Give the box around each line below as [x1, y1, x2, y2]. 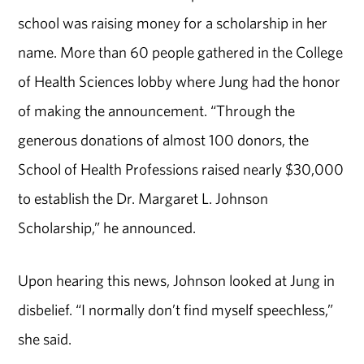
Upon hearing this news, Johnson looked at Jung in [18, 271, 336, 291]
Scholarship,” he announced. [18, 218, 197, 238]
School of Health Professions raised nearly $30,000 [18, 159, 344, 180]
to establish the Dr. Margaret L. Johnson [18, 188, 269, 209]
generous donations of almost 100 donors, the [18, 130, 310, 150]
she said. [18, 329, 72, 349]
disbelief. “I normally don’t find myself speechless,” [18, 300, 334, 320]
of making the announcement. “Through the [18, 101, 296, 121]
